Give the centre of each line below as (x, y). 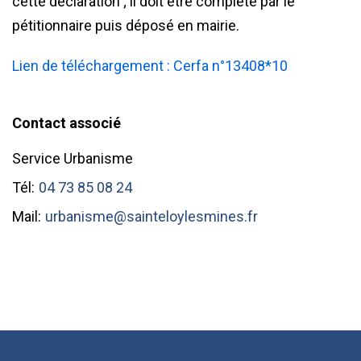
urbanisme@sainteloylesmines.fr (151, 216)
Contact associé (66, 123)
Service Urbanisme (73, 158)
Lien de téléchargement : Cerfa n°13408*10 (150, 66)
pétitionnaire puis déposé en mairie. (126, 25)
